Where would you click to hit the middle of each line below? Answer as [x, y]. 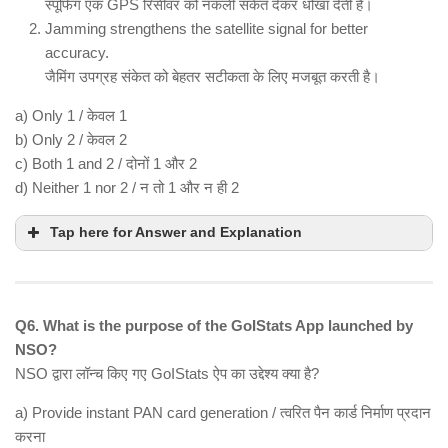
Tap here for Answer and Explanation [176, 233]
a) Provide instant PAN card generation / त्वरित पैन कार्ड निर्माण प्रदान [223, 413]
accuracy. [77, 53]
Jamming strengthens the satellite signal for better [206, 29]
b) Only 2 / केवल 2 [71, 140]
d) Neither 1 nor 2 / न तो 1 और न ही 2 [127, 188]
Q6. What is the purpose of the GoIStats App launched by [214, 326]
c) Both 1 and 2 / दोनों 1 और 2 [106, 164]
